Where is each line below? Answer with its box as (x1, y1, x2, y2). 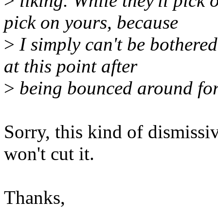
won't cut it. (4, 143, 94, 164)
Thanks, (4, 187, 65, 208)
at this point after (4, 55, 137, 77)
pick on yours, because (4, 12, 178, 33)
